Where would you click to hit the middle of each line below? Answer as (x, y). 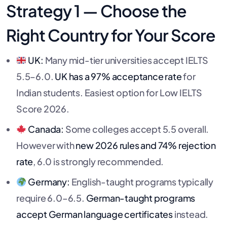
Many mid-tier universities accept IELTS (126, 60)
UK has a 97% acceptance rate (118, 76)
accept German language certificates (94, 214)
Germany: (49, 181)
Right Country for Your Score (111, 35)
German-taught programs (141, 198)
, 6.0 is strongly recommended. (99, 161)
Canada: (46, 129)
